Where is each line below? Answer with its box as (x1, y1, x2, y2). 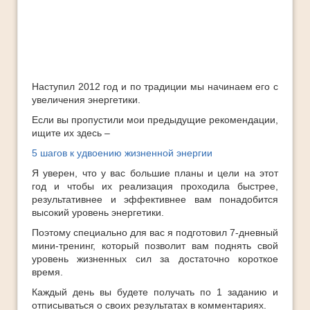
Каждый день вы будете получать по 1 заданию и (32, 286, 278, 298)
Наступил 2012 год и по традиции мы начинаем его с (32, 81, 278, 92)
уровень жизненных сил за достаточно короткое (32, 253, 278, 264)
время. (32, 266, 63, 277)
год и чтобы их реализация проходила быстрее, (32, 181, 278, 192)
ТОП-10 (14, 68, 49, 79)
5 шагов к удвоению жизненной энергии (32, 147, 212, 158)
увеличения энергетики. (32, 94, 140, 105)
